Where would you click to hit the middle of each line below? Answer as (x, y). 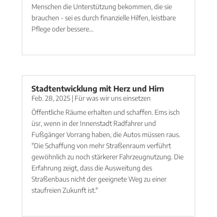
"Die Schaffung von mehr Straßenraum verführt (101, 146)
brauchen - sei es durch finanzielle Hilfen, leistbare (103, 18)
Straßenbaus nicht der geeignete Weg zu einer (99, 179)
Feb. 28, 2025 (51, 98)
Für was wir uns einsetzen (112, 98)
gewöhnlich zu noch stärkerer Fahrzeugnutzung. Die (107, 157)
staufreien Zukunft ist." (64, 190)
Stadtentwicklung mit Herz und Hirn (98, 89)
